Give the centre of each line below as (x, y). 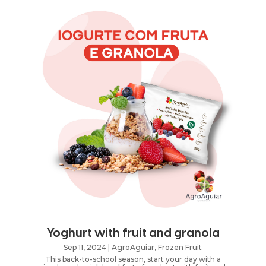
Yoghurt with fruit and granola (133, 234)
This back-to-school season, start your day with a (133, 259)
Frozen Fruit (180, 248)
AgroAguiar (133, 248)
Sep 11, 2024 (85, 248)
